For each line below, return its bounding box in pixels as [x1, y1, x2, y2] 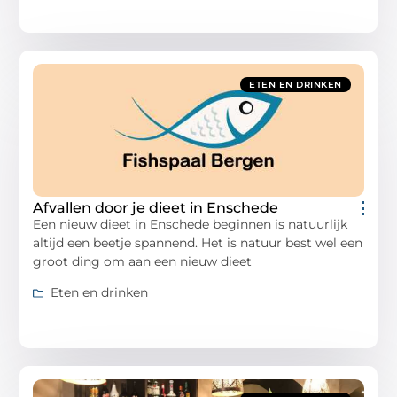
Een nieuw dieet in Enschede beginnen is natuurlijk [33, 215, 348, 232]
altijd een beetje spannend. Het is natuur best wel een [33, 234, 363, 251]
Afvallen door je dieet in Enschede [33, 198, 279, 216]
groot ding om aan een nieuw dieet [33, 253, 253, 269]
